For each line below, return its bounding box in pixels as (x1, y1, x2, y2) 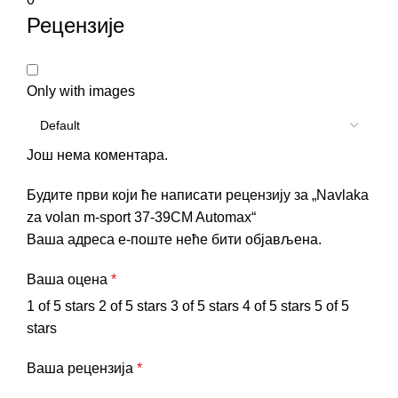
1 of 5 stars (27, 298, 95, 314)
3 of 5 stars (171, 298, 239, 314)
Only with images (27, 83, 135, 99)
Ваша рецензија (27, 360, 137, 376)
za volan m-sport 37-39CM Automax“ (27, 209, 256, 225)
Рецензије (27, 12, 124, 37)
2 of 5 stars (99, 298, 167, 314)
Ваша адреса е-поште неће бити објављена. (27, 231, 322, 247)
